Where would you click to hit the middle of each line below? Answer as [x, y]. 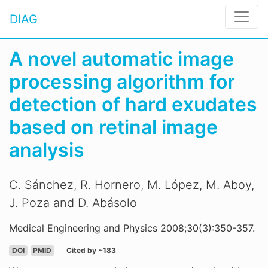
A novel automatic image [121, 59]
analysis [47, 150]
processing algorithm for [122, 82]
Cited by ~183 [91, 250]
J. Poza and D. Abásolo [73, 203]
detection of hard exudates [133, 104]
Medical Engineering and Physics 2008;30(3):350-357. [132, 228]
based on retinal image [113, 127]
